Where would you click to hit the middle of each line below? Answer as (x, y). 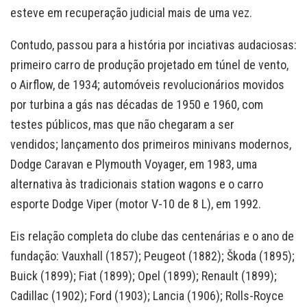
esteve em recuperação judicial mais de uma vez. (131, 12)
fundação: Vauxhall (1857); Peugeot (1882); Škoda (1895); (152, 256)
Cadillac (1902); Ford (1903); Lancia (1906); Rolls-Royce (147, 295)
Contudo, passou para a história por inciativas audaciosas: (153, 45)
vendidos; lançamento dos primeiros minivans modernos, (151, 144)
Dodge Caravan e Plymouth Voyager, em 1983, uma (134, 164)
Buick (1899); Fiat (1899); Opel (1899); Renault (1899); (144, 275)
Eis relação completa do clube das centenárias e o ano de (152, 236)
